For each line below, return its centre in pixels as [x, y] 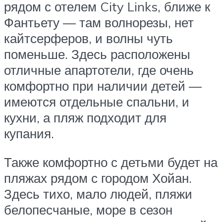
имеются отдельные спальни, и [97, 102]
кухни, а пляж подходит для [85, 118]
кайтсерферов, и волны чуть [88, 38]
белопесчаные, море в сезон [88, 209]
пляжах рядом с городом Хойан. [98, 178]
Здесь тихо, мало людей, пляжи [98, 194]
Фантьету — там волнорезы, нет [99, 23]
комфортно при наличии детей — [103, 86]
